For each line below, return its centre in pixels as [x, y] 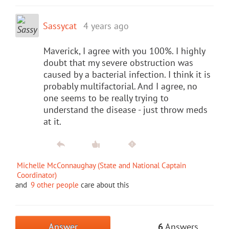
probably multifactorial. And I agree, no [120, 86]
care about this [104, 185]
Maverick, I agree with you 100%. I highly [124, 51]
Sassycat [60, 26]
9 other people [55, 185]
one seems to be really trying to [106, 98]
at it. [52, 121]
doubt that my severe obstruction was [118, 62]
